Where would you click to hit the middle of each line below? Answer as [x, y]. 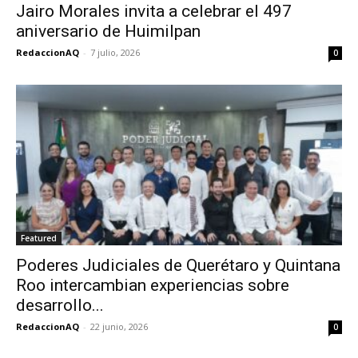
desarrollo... [60, 306]
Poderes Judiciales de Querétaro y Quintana [178, 266]
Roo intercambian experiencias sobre [153, 286]
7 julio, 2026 [115, 52]
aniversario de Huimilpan [108, 31]
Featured [39, 239]
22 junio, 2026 [119, 327]
